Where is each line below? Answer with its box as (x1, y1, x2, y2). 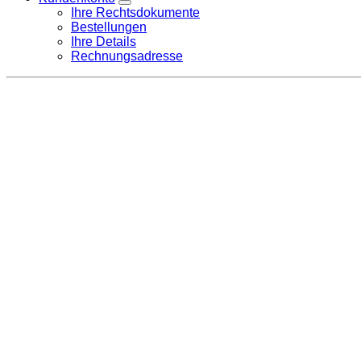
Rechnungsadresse (71, 49, 183, 63)
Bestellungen (71, 20, 147, 34)
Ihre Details (71, 35, 136, 48)
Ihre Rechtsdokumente (71, 6, 200, 19)
